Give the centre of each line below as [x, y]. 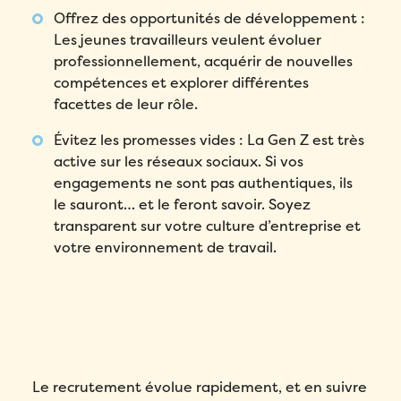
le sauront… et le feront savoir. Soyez [183, 204]
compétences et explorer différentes [182, 82]
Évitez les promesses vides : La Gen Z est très [209, 140]
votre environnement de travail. [166, 247]
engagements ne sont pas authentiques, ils [204, 183]
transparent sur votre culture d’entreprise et [208, 226]
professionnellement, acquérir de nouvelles [204, 61]
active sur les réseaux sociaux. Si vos [179, 161]
